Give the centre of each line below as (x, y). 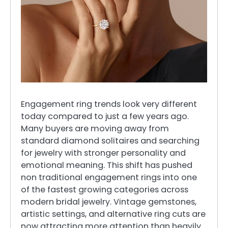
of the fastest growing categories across (105, 190)
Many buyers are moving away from (95, 129)
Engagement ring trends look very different (109, 104)
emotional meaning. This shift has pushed (107, 165)
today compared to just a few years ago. (105, 117)
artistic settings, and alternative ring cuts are (113, 214)
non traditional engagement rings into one (109, 178)
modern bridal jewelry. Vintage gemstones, (109, 202)
